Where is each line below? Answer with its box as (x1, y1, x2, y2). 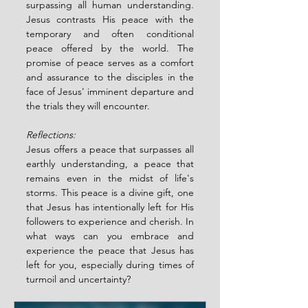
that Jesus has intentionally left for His (26, 200, 194, 213)
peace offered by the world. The (26, 41, 194, 54)
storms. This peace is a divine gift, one (26, 186, 194, 199)
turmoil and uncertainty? (26, 272, 131, 285)
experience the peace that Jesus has (26, 243, 194, 256)
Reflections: (26, 128, 76, 141)
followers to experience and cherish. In (26, 214, 194, 228)
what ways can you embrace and (26, 229, 194, 242)
